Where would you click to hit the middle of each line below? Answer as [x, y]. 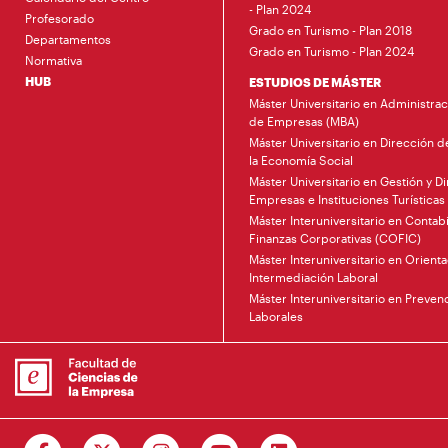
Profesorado [59, 17]
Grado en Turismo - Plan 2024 [331, 50]
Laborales [276, 315]
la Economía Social [301, 159]
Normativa [53, 59]
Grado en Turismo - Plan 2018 [330, 29]
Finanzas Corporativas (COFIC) [335, 237]
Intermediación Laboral [313, 276]
